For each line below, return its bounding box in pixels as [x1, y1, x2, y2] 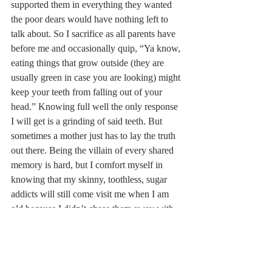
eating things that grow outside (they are [11, 58, 166, 69]
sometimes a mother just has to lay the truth [11, 131, 178, 141]
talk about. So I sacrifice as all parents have [11, 29, 178, 39]
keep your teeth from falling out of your [11, 87, 165, 98]
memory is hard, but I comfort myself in [11, 160, 165, 171]
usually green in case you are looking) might [11, 72, 183, 83]
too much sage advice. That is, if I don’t [11, 218, 165, 229]
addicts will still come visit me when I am [11, 189, 171, 200]
